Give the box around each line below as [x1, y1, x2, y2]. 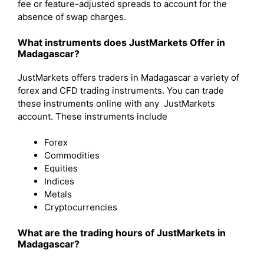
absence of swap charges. [18, 11, 126, 22]
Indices [44, 176, 77, 187]
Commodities [44, 150, 102, 161]
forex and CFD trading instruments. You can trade [18, 84, 224, 96]
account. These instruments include [18, 110, 170, 122]
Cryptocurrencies [44, 202, 117, 213]
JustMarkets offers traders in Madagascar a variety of [18, 71, 239, 83]
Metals [44, 189, 74, 200]
